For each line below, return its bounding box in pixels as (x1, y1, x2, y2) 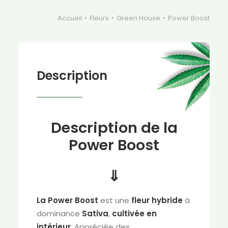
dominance (37, 208, 82, 219)
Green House (117, 13, 160, 23)
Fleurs (90, 13, 109, 23)
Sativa (82, 208, 108, 219)
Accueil (58, 13, 82, 23)
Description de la (50, 118, 178, 138)
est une (98, 195, 131, 206)
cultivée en (112, 208, 157, 219)
